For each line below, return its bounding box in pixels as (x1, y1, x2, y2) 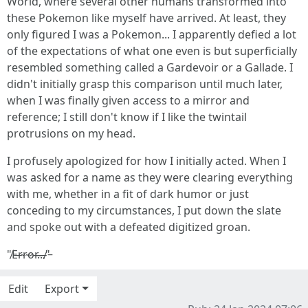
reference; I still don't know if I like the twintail (7, 109, 247, 124)
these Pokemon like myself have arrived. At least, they (7, 10, 286, 25)
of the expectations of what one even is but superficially (7, 43, 297, 58)
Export (45, 281, 79, 296)
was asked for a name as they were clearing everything (7, 170, 293, 185)
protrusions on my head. (7, 126, 135, 141)
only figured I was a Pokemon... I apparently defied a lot (7, 27, 296, 42)
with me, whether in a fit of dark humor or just (7, 186, 249, 201)
